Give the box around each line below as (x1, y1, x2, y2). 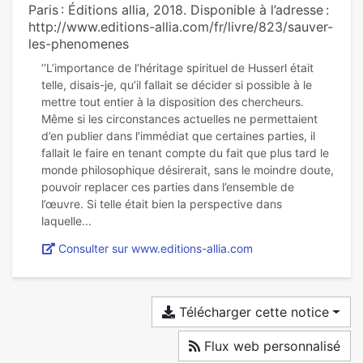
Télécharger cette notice (175, 304, 330, 321)
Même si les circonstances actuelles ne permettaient (41, 112, 318, 126)
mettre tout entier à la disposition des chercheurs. (41, 95, 304, 109)
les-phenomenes (28, 36, 129, 53)
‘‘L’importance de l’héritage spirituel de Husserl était (41, 61, 314, 75)
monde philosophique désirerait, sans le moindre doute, (41, 163, 334, 177)
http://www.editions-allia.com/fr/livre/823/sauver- (28, 19, 333, 36)
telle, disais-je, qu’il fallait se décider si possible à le (41, 78, 312, 92)
